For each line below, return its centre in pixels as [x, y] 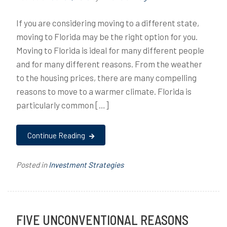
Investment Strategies [86, 164]
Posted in [32, 164]
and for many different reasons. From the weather [109, 64]
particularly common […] [63, 105]
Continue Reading [57, 135]
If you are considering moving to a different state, [108, 23]
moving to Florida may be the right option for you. [107, 36]
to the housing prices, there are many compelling [106, 77]
